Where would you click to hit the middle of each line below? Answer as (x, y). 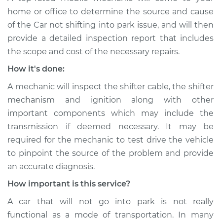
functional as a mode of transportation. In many (110, 215)
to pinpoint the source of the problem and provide (110, 153)
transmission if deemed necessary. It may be (110, 127)
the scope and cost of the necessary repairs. (93, 52)
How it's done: (36, 69)
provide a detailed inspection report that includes (110, 38)
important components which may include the (110, 113)
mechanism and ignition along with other (110, 100)
